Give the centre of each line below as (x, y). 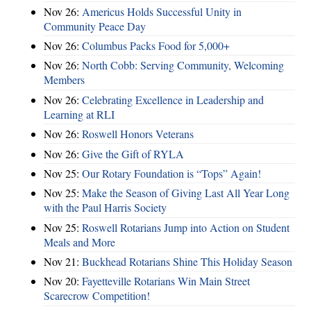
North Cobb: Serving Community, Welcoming (183, 65)
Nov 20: (63, 281)
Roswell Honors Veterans (138, 134)
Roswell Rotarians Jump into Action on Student (186, 227)
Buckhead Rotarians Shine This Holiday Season (187, 262)
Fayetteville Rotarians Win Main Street (166, 281)
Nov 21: (63, 262)
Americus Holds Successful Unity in (162, 11)
